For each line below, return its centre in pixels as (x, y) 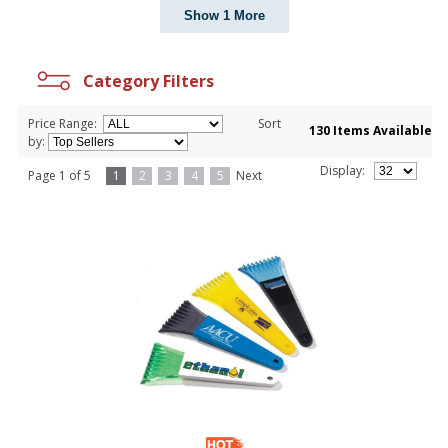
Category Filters (144, 81)
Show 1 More (224, 16)
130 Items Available (370, 131)
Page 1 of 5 (67, 176)
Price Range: (64, 124)
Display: (347, 171)
